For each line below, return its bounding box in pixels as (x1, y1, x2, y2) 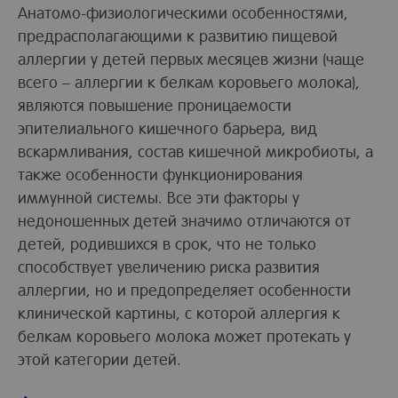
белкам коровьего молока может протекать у (18, 325, 351, 346)
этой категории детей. (18, 348, 181, 369)
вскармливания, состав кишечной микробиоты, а (18, 140, 373, 161)
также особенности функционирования (18, 163, 303, 184)
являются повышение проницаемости (18, 94, 291, 115)
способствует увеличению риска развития (18, 256, 320, 276)
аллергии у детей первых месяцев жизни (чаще (18, 48, 364, 68)
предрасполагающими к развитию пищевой (18, 25, 338, 45)
